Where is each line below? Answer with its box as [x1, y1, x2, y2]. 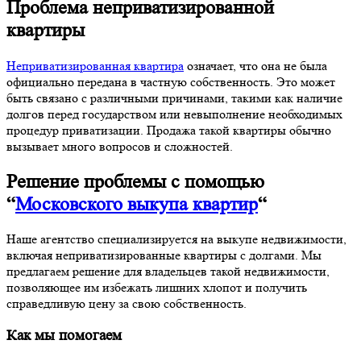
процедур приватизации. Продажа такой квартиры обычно [6, 122, 331, 138]
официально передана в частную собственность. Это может [6, 73, 335, 89]
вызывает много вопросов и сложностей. [6, 138, 233, 154]
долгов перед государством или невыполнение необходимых [6, 106, 342, 122]
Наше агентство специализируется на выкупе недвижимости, [6, 231, 346, 247]
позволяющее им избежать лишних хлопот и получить [6, 280, 307, 296]
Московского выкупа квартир [15, 193, 258, 215]
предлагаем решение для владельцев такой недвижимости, [6, 263, 330, 280]
